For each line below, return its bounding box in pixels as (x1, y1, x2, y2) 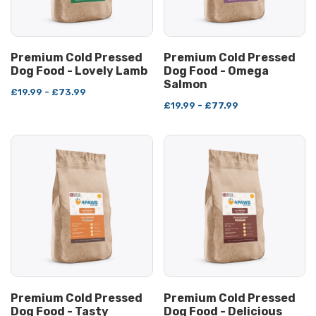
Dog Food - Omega (163, 64, 269, 78)
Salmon (163, 78, 207, 92)
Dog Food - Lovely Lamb (11, 64, 147, 78)
